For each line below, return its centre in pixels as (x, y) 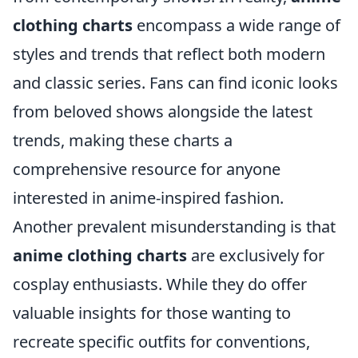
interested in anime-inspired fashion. (148, 198)
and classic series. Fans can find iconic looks (175, 83)
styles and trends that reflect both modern (169, 54)
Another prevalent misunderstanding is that (174, 227)
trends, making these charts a (123, 141)
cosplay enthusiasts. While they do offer (160, 284)
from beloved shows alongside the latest (163, 112)
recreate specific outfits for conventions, (161, 342)
